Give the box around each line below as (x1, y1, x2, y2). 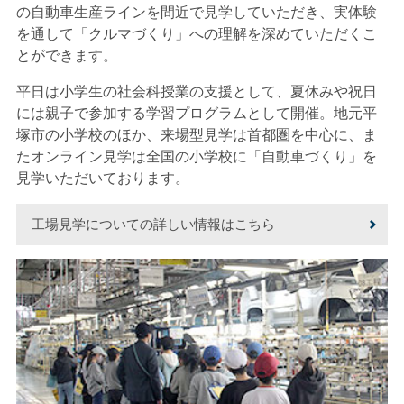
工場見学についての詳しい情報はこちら (31, 216, 275, 232)
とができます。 (15, 47, 117, 63)
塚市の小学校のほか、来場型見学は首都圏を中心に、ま (15, 126, 377, 142)
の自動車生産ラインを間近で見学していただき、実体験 (15, 4, 377, 20)
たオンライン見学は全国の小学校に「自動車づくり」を (15, 148, 377, 164)
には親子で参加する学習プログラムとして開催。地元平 (15, 105, 377, 121)
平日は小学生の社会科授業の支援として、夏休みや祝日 (15, 83, 377, 99)
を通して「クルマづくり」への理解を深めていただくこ (15, 25, 377, 41)
